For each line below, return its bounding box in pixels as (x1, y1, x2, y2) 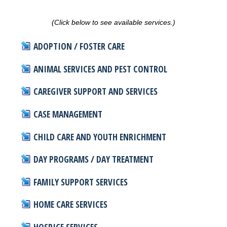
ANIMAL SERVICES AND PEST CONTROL (33, 62, 168, 75)
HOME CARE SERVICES (33, 198, 108, 211)
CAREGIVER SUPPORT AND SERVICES (33, 85, 158, 98)
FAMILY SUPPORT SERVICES (33, 175, 128, 188)
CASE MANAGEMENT (33, 107, 103, 120)
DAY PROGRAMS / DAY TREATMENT (33, 153, 154, 166)
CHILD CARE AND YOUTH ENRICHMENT (33, 130, 167, 143)
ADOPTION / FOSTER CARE (33, 40, 125, 53)
